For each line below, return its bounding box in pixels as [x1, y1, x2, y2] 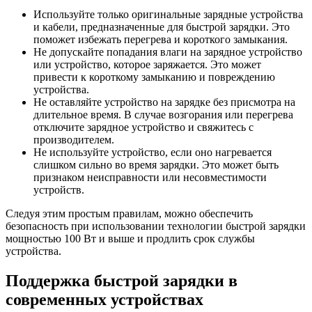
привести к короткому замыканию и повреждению [33, 70, 275, 83]
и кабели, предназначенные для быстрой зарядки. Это [33, 20, 290, 33]
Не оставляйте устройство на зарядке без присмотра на [33, 95, 295, 108]
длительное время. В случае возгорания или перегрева [33, 108, 293, 120]
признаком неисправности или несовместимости [33, 171, 267, 183]
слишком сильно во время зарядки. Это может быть [33, 158, 279, 171]
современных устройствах [6, 290, 203, 309]
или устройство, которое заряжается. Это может [33, 58, 261, 70]
